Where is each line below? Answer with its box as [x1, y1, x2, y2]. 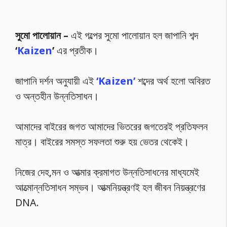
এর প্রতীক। [54, 43, 101, 57]
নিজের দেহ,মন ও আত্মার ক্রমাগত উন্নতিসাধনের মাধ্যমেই [15, 165, 199, 179]
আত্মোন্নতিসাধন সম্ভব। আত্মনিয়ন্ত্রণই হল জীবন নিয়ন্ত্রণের [15, 180, 205, 194]
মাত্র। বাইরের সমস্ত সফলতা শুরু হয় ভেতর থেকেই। [15, 134, 189, 148]
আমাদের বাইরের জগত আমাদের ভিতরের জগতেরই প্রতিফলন [15, 119, 208, 133]
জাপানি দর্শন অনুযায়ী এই [15, 73, 96, 88]
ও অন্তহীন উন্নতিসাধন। [15, 89, 99, 103]
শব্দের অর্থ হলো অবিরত [135, 73, 210, 88]
